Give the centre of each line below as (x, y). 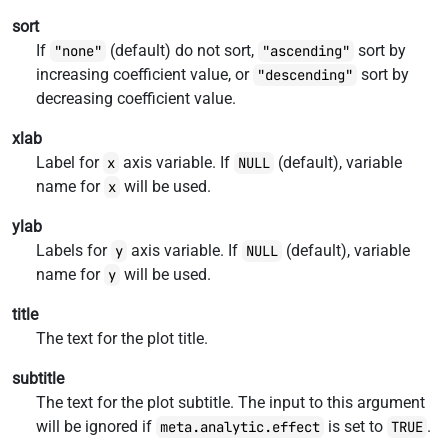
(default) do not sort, (182, 50)
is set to (355, 426)
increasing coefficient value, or (144, 74)
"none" (78, 51)
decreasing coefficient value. (136, 98)
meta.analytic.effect (240, 427)
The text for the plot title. (122, 338)
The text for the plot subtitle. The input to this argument (230, 402)
